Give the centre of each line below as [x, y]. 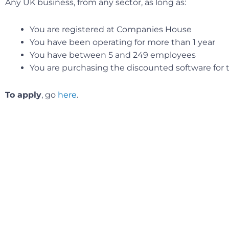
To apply [23, 95]
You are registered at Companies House [111, 29]
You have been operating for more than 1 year [122, 42]
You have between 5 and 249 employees [113, 55]
